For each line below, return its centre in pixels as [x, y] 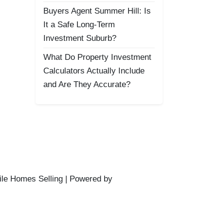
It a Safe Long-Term [79, 25]
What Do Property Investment [97, 57]
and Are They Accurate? [87, 84]
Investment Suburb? [80, 38]
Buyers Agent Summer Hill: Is [97, 11]
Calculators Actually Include [94, 71]
